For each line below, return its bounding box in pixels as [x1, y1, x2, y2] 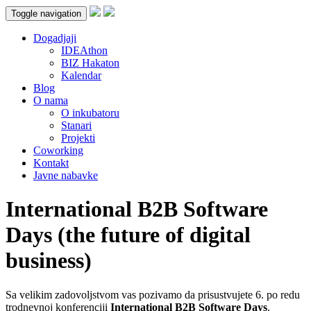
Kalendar [61, 69, 101, 81]
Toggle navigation [11, 8, 81, 19]
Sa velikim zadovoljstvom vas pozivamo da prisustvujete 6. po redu [6, 288, 300, 301]
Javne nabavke [33, 169, 98, 181]
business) [6, 248, 92, 274]
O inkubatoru [61, 107, 119, 119]
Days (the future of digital [6, 222, 251, 248]
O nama [33, 94, 68, 106]
